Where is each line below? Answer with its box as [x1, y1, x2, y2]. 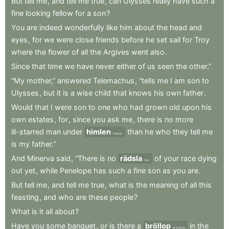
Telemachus [93, 76, 134, 85]
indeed [39, 23, 62, 32]
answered [57, 76, 91, 85]
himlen [86, 127, 111, 136]
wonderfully [64, 23, 104, 32]
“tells [139, 76, 155, 85]
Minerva [27, 154, 54, 163]
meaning [149, 180, 178, 189]
